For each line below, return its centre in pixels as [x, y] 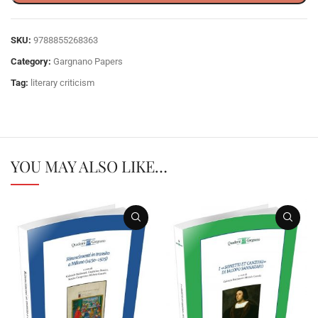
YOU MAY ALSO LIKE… [89, 166]
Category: [31, 61]
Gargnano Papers [88, 61]
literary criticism [62, 82]
